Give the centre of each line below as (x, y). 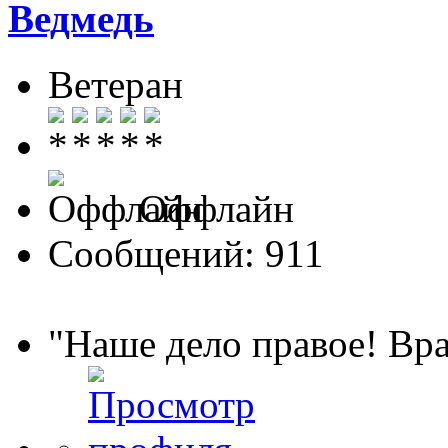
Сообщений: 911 (186, 253)
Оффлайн (211, 208)
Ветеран (115, 84)
